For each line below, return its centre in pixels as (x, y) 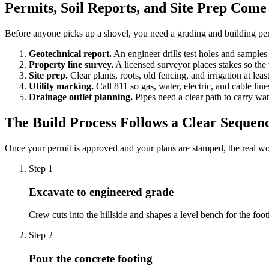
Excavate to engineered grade (101, 192)
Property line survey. (71, 65)
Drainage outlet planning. (81, 97)
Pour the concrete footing (91, 259)
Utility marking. (61, 86)
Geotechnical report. (70, 54)
